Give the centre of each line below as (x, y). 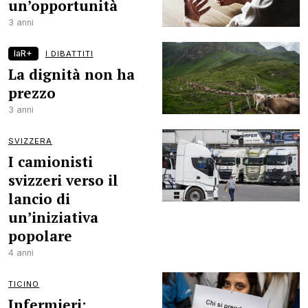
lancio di (39, 199)
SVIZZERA (30, 141)
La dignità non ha (71, 74)
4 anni (21, 253)
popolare (40, 236)
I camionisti (51, 162)
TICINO (24, 284)
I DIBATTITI (69, 54)
